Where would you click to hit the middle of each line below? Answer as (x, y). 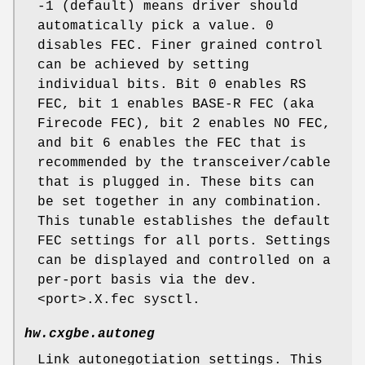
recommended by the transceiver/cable (184, 163)
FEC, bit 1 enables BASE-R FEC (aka (176, 105)
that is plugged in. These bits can (176, 183)
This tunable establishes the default (184, 222)
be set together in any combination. (180, 202)
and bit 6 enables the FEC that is (172, 144)
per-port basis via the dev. (147, 281)
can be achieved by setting (143, 66)
